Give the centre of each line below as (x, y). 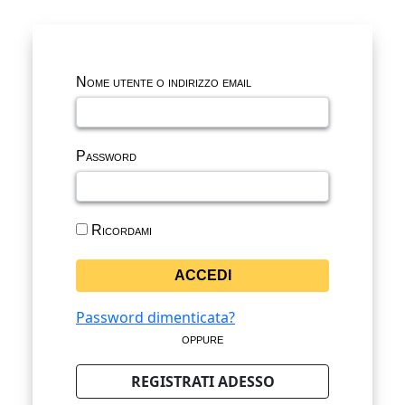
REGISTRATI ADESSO (202, 382)
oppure (202, 339)
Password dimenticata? (155, 318)
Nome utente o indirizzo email (164, 82)
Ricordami (120, 231)
